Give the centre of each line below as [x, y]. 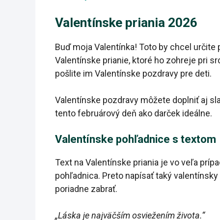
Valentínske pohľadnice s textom [136, 139]
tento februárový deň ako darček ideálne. [134, 113]
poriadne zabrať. [86, 189]
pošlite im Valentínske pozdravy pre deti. [133, 74]
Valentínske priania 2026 [126, 23]
